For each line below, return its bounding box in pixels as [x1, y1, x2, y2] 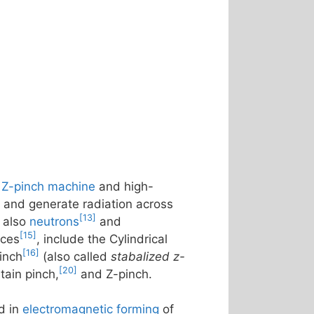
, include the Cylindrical [36, 231, 168, 246]
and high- [95, 179, 153, 193]
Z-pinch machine [1, 179, 95, 193]
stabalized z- [111, 249, 185, 264]
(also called [39, 249, 111, 264]
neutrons [29, 214, 79, 228]
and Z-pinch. [77, 266, 152, 281]
